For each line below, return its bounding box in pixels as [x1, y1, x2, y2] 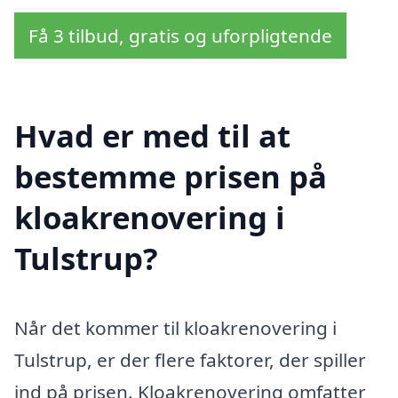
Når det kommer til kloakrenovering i [14, 315, 337, 341]
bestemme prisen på [14, 155, 327, 198]
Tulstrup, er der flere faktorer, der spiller [14, 347, 366, 373]
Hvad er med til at [14, 115, 291, 157]
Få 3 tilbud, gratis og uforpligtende [28, 22, 332, 48]
